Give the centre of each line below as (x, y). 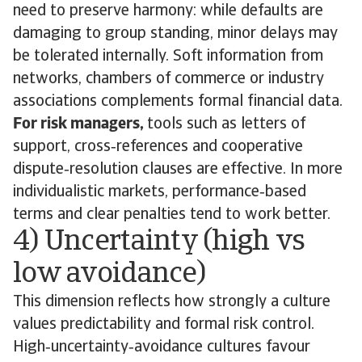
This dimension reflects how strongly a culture (172, 302)
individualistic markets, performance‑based (160, 192)
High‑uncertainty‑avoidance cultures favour (162, 347)
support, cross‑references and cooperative (158, 147)
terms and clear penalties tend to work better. (172, 215)
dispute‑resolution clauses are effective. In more (178, 170)
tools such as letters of (226, 124)
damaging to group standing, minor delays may (175, 34)
